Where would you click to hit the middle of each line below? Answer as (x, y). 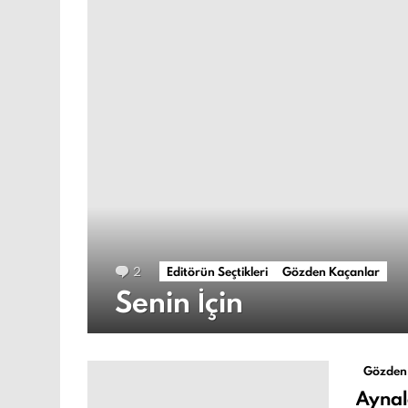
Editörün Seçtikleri (217, 271)
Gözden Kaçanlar (331, 271)
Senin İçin (179, 302)
